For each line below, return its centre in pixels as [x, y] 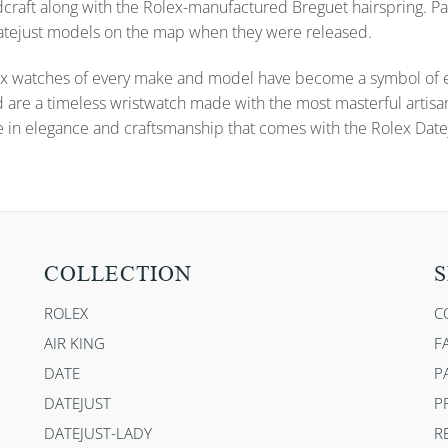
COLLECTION [118, 274]
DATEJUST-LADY [98, 433]
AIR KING [74, 343]
